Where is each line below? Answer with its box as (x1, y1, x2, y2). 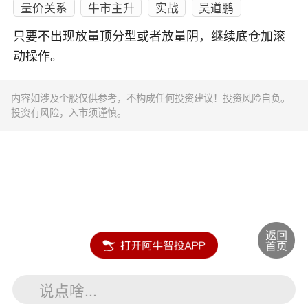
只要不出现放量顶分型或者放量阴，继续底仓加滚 (13, 30, 286, 44)
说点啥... (39, 278, 98, 300)
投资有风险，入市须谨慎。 (11, 105, 127, 120)
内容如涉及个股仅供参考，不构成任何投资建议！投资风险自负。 (11, 91, 291, 105)
